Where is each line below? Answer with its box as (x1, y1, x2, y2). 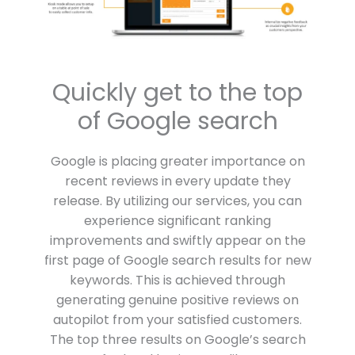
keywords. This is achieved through (70, 271, 285, 290)
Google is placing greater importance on (50, 152, 305, 171)
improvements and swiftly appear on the (49, 231, 306, 250)
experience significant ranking (84, 212, 271, 231)
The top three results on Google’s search (49, 330, 306, 349)
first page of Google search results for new (44, 251, 311, 270)
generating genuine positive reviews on (56, 291, 299, 310)
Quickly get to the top (52, 76, 303, 110)
